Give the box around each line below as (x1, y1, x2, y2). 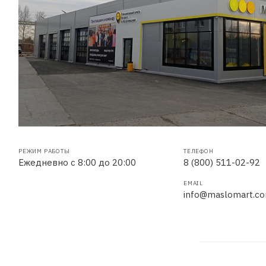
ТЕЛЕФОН (183, 147, 214, 155)
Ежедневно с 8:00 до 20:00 (18, 156, 136, 168)
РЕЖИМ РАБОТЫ (18, 147, 70, 155)
